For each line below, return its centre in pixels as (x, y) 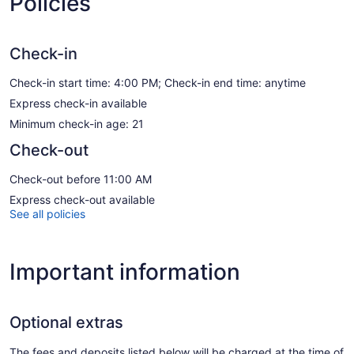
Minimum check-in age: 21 (77, 124)
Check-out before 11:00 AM (81, 179)
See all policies (47, 214)
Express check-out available (82, 200)
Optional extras (66, 323)
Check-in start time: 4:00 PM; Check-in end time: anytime (158, 83)
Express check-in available (78, 104)
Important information (125, 272)
